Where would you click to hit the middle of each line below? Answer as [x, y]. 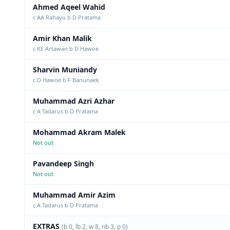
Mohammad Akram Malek [79, 132]
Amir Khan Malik [62, 38]
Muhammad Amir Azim [74, 195]
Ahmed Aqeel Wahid [69, 7]
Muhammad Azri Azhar [74, 101]
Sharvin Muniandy [65, 70]
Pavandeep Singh [63, 164]
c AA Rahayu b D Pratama [67, 17]
